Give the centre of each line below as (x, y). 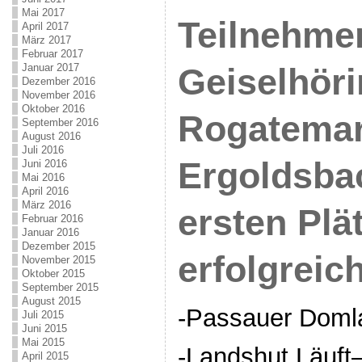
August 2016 (51, 136)
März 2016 (46, 205)
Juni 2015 (44, 328)
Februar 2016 (52, 219)
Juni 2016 (44, 164)
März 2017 (46, 40)
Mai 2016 (43, 177)
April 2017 (45, 26)
